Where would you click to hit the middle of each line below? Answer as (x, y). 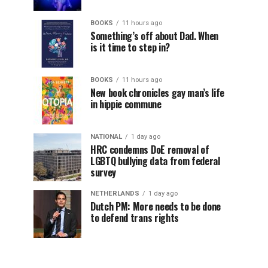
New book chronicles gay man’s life (158, 93)
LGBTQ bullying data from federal (155, 161)
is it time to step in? (130, 47)
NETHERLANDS (115, 194)
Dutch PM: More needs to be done (156, 206)
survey (103, 172)
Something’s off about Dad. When (155, 36)
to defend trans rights (135, 218)
